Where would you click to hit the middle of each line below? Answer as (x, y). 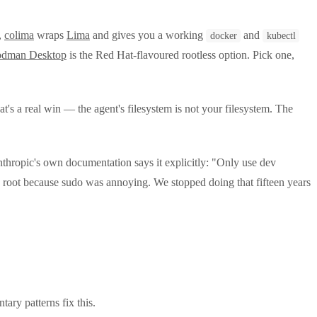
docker (223, 35)
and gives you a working (148, 35)
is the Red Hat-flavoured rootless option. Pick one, (180, 54)
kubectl (281, 35)
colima (19, 35)
